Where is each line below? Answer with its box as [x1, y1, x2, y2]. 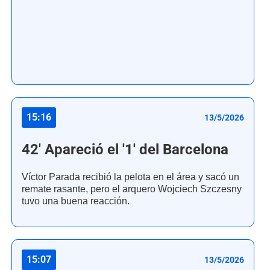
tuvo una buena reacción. [22, 195, 130, 207]
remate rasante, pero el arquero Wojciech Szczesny [22, 183, 242, 195]
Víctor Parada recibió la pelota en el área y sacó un [22, 171, 239, 183]
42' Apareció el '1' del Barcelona [22, 141, 228, 159]
